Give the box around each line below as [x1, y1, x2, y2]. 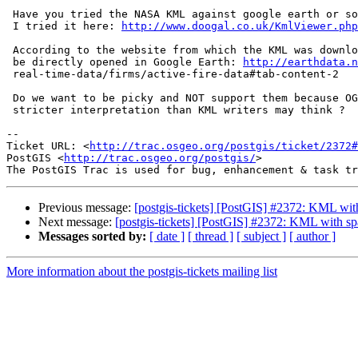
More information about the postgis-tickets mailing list [6, 265, 277, 279]
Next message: [38, 215, 115, 229]
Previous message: [38, 201, 134, 215]
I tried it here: [13, 20, 121, 33]
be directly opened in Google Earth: [13, 56, 243, 69]
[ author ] [289, 229, 336, 244]
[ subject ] [237, 229, 286, 244]
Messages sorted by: [38, 229, 146, 244]
